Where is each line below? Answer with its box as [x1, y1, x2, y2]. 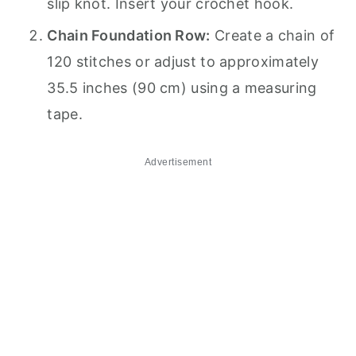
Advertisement [144, 156, 212, 168]
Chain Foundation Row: [47, 26, 211, 44]
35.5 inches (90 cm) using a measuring [47, 79, 317, 96]
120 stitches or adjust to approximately [47, 52, 319, 70]
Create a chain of [210, 26, 335, 44]
